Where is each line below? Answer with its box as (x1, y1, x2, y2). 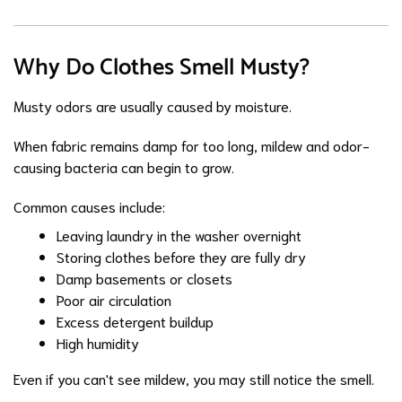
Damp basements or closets (57, 268, 232, 287)
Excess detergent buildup (57, 311, 214, 330)
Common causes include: (13, 197, 165, 215)
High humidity (57, 333, 139, 352)
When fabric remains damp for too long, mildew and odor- (13, 135, 370, 154)
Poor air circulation (57, 290, 171, 309)
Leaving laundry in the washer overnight (57, 225, 301, 244)
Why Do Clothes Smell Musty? (13, 48, 310, 87)
